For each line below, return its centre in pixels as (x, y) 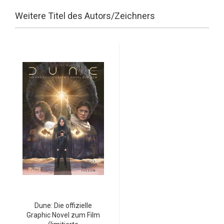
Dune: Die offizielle (63, 205)
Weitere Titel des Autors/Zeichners (85, 15)
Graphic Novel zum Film (63, 215)
